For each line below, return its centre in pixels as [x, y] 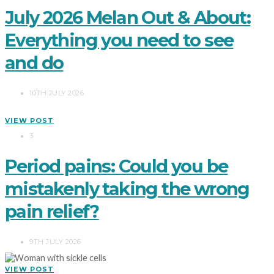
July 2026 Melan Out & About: [128, 18]
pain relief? [52, 211]
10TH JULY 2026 [57, 93]
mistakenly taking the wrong [127, 188]
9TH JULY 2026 [55, 241]
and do [34, 63]
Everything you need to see [119, 40]
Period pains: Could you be [117, 166]
